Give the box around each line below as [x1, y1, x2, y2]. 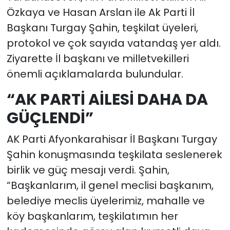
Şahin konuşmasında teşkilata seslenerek [6, 147, 222, 162]
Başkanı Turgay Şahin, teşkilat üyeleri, [6, 20, 198, 35]
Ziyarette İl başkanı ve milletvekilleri [6, 51, 189, 66]
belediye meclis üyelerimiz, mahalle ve [6, 194, 205, 208]
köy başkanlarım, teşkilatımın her [6, 209, 178, 224]
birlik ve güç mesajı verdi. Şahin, [6, 163, 169, 178]
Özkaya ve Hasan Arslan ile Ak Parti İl [6, 5, 195, 20]
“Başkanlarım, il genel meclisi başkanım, [6, 178, 214, 193]
